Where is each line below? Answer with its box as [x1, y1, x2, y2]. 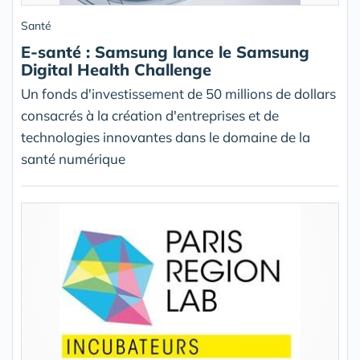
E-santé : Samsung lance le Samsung [21, 42, 309, 62]
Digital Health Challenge [21, 59, 211, 80]
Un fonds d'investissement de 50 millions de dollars [21, 85, 336, 102]
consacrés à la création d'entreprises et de [21, 107, 279, 124]
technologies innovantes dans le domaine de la [21, 129, 310, 145]
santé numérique [21, 150, 125, 167]
